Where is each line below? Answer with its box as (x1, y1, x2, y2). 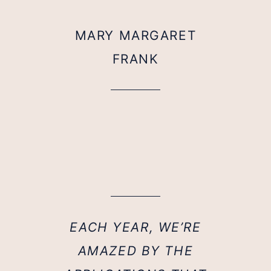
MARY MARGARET (74, 27, 197, 43)
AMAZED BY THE (77, 243, 194, 259)
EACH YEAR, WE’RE (70, 220, 201, 235)
